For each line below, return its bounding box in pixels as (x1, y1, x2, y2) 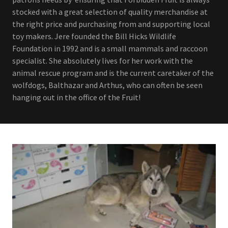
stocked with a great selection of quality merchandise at (12, 7, 208, 17)
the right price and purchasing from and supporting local (12, 19, 210, 30)
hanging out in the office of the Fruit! (12, 92, 140, 103)
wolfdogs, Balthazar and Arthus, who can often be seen (12, 80, 203, 91)
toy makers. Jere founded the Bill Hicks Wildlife (12, 31, 176, 42)
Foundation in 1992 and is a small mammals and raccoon (12, 43, 208, 54)
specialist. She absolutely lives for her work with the (12, 55, 193, 66)
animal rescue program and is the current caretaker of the (12, 68, 214, 78)
